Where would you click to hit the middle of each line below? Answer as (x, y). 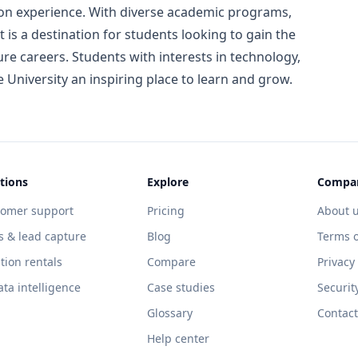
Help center (178, 338)
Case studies (181, 287)
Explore (167, 181)
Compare (171, 261)
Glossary (169, 312)
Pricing (165, 210)
